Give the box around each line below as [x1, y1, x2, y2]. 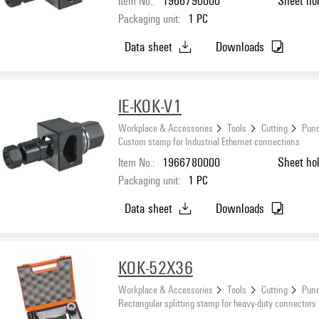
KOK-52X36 [118, 255, 193, 280]
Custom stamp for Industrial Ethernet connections [118, 134, 300, 149]
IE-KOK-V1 [118, 93, 182, 118]
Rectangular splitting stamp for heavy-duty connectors [118, 296, 316, 310]
